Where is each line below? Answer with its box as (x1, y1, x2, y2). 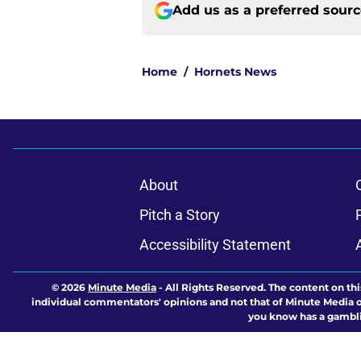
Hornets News (194, 64, 276, 80)
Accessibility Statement (139, 236, 291, 254)
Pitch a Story (139, 206, 220, 224)
